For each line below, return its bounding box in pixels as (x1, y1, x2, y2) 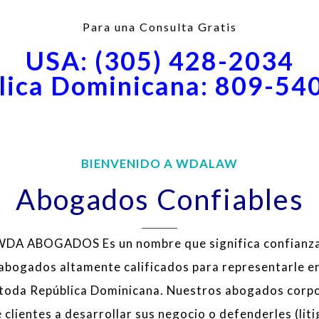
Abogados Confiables (15, 182, 304, 216)
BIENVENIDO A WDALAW (81, 155, 238, 171)
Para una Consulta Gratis (82, 20, 237, 33)
